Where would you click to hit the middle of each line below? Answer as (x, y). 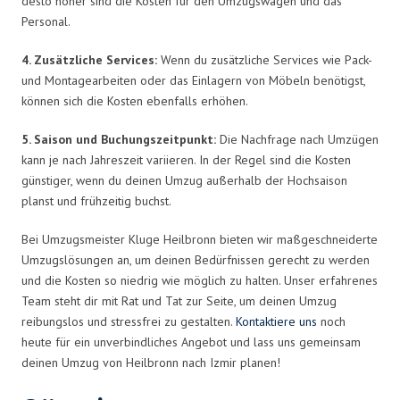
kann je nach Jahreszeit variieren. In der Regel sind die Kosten (186, 159)
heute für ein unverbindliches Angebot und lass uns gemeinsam (191, 342)
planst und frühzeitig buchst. (96, 200)
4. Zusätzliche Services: (89, 59)
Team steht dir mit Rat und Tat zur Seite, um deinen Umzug (179, 300)
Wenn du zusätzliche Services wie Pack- (264, 59)
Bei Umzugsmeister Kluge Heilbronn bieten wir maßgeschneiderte (200, 239)
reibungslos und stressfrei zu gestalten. (129, 321)
